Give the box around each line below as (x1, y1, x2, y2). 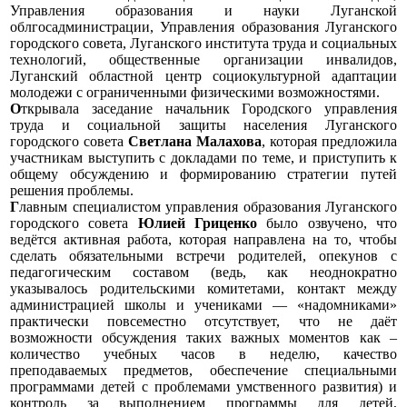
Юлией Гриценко (137, 214, 258, 231)
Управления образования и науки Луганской (10, 2, 397, 18)
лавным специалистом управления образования (19, 198, 321, 214)
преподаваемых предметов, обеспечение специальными (10, 362, 397, 378)
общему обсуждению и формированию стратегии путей (10, 165, 397, 182)
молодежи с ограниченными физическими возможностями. (10, 84, 380, 100)
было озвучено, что (257, 214, 398, 231)
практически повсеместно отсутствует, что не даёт (10, 313, 397, 329)
